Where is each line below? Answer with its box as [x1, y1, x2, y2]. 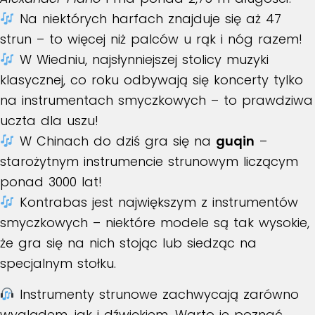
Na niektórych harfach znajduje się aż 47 [14, 10, 281, 28]
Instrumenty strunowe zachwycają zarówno [14, 285, 299, 304]
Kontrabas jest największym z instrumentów [14, 193, 298, 212]
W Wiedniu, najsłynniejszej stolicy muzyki [14, 51, 269, 69]
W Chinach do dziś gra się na [14, 132, 216, 150]
